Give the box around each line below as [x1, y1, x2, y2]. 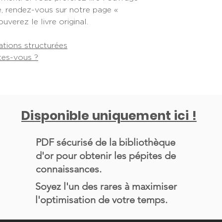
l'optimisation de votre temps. [35, 194, 167, 206]
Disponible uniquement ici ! [21, 107, 197, 124]
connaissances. [36, 163, 102, 175]
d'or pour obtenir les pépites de [36, 150, 176, 162]
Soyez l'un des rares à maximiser [35, 180, 177, 192]
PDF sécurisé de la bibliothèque [36, 136, 175, 148]
